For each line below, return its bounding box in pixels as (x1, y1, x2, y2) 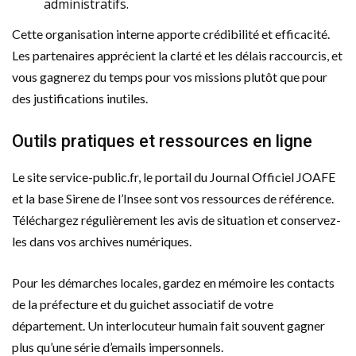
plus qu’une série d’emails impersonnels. (12, 339, 223, 354)
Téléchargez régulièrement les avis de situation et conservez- (12, 211, 341, 227)
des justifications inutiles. (12, 90, 148, 106)
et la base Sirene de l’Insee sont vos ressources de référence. (12, 190, 334, 206)
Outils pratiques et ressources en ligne (12, 130, 312, 151)
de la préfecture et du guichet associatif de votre (12, 296, 273, 311)
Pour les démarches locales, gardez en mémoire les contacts (12, 274, 335, 290)
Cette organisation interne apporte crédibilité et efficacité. (12, 25, 330, 41)
